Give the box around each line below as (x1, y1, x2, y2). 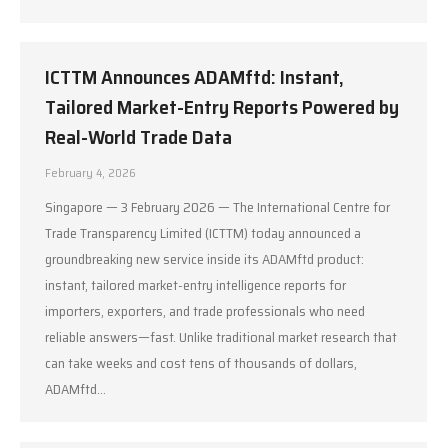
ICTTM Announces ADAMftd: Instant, (45, 60, 344, 93)
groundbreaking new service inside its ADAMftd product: (45, 247, 364, 270)
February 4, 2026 (45, 162, 136, 182)
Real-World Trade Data (45, 120, 232, 153)
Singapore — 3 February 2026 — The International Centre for (45, 195, 390, 218)
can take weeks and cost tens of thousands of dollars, (45, 351, 357, 374)
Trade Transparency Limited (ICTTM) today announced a (45, 221, 361, 244)
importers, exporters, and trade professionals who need (45, 299, 365, 322)
